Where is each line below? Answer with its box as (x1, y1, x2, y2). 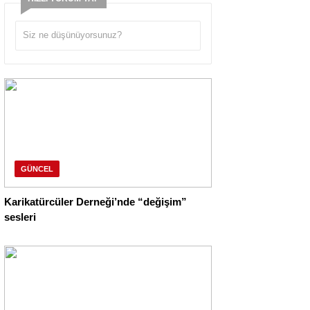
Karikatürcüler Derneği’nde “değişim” (4, 196, 187, 208)
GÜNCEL (21, 165, 53, 174)
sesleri (4, 211, 36, 224)
